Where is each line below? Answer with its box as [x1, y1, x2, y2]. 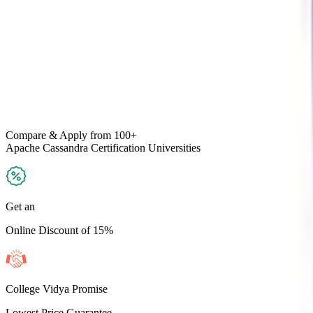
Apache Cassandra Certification [6, 142, 145, 154]
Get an [6, 201, 35, 212]
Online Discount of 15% [6, 224, 113, 236]
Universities [145, 142, 201, 154]
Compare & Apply [6, 129, 87, 141]
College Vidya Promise [6, 283, 108, 295]
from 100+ [87, 129, 137, 141]
